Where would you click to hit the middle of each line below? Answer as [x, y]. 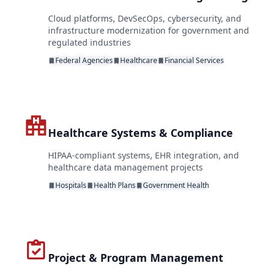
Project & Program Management [136, 257]
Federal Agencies [84, 60]
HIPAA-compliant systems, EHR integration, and [144, 155]
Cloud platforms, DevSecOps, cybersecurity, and [145, 18]
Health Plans [115, 185]
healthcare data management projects [125, 167]
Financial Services [194, 60]
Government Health [176, 185]
